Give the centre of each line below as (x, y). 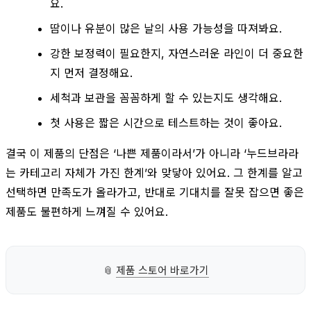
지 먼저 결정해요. (91, 73)
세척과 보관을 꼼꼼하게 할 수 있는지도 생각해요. (166, 98)
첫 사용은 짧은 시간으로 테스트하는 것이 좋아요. (166, 123)
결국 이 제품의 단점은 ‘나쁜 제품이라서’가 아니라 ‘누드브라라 (152, 153)
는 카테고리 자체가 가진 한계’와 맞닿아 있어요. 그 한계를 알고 (154, 173)
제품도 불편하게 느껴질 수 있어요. (87, 211)
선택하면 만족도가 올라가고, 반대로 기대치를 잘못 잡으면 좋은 (155, 192)
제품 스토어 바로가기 (162, 270)
